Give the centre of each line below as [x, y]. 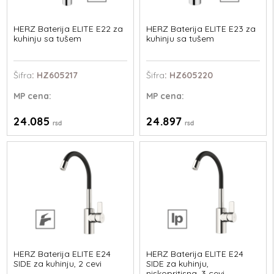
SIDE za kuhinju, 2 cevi [58, 263]
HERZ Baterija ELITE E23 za [201, 29]
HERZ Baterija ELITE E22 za [68, 29]
